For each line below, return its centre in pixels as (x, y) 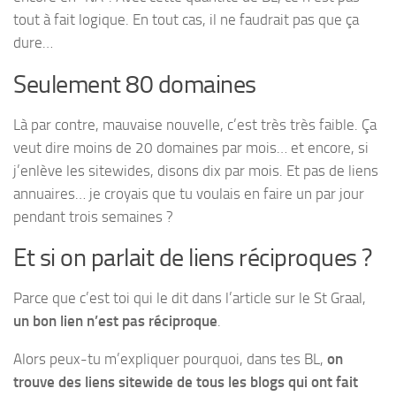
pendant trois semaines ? (93, 216)
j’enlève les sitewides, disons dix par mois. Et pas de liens (196, 170)
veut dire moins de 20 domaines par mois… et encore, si (191, 147)
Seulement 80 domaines (135, 84)
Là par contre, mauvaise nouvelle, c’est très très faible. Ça (195, 124)
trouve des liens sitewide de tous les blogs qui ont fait (186, 381)
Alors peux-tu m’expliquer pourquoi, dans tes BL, (170, 358)
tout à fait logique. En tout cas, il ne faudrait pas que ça (186, 19)
